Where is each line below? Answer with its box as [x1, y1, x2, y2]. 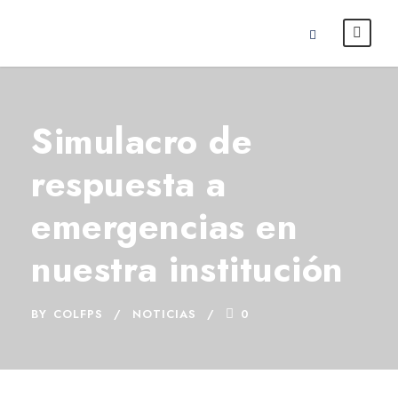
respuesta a [31, 158, 227, 210]
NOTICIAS [132, 306, 196, 322]
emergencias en [31, 201, 298, 252]
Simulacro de [31, 115, 252, 167]
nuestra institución [31, 243, 344, 295]
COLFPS [53, 306, 103, 322]
